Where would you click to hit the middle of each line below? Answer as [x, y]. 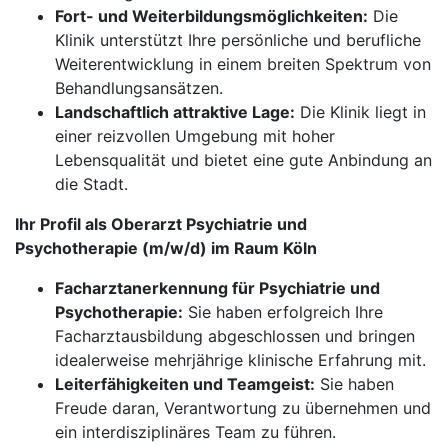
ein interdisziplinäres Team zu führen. [195, 432]
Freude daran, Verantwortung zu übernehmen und [243, 408]
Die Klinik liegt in [360, 112]
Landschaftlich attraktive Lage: [175, 112]
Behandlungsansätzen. [139, 88]
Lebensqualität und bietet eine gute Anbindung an [243, 160]
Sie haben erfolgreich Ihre [283, 312]
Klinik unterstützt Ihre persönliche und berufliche [238, 40]
